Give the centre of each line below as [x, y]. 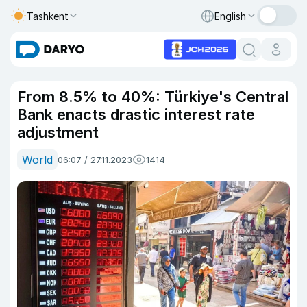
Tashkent [48, 16]
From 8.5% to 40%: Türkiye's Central [153, 97]
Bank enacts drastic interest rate [136, 114]
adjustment [62, 132]
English [230, 16]
